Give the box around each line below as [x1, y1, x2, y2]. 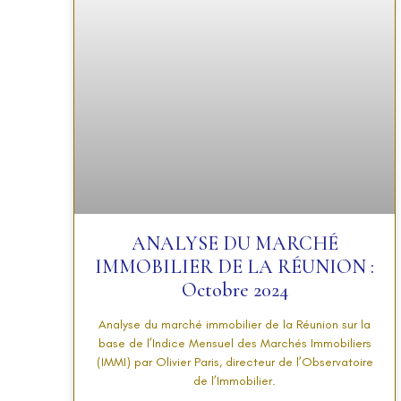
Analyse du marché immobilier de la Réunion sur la [98, 316, 371, 332]
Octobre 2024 [181, 277, 288, 302]
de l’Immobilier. [193, 372, 276, 388]
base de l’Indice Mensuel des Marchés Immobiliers [98, 335, 371, 351]
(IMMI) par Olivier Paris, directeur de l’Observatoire [96, 354, 373, 370]
